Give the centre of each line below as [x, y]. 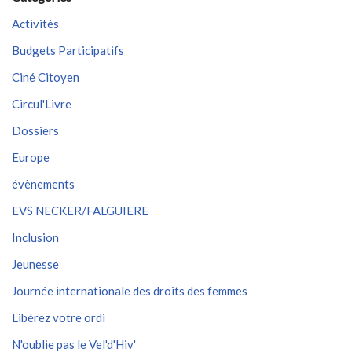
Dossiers [35, 130]
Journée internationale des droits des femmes [130, 291]
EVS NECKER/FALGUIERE [80, 211]
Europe [31, 157]
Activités [35, 24]
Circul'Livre [42, 104]
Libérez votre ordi [59, 317]
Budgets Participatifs [68, 50]
